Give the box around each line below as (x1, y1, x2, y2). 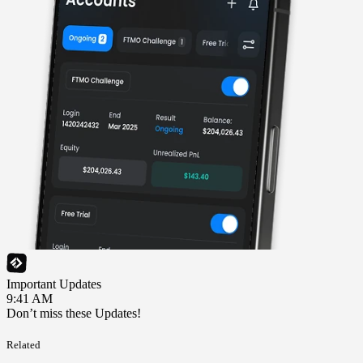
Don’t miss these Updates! (6, 305, 141, 320)
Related (6, 339, 41, 352)
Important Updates (6, 276, 101, 291)
